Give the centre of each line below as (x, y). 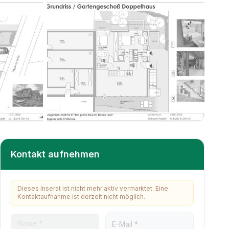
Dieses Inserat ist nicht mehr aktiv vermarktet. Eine (93, 188)
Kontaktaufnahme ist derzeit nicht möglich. (81, 197)
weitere (77, 129)
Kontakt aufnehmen (55, 154)
